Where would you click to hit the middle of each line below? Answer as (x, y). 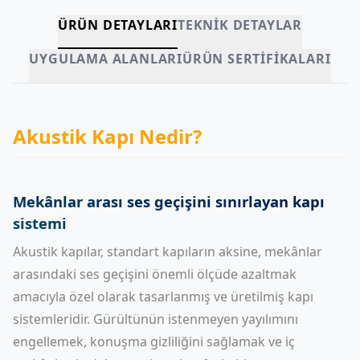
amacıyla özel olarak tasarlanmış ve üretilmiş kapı (163, 297)
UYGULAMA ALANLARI (106, 59)
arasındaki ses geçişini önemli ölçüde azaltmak (155, 274)
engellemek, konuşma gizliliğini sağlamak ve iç (154, 342)
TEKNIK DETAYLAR (240, 25)
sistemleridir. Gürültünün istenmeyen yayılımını (155, 319)
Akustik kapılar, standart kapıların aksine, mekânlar (168, 252)
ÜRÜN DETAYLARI (118, 25)
